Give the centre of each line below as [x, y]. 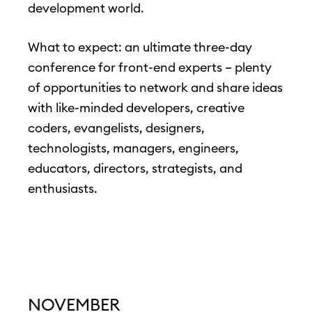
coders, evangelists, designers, [116, 128]
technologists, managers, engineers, [133, 148]
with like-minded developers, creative [136, 108]
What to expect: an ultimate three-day [140, 47]
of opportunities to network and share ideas [155, 88]
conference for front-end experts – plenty [150, 68]
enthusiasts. [63, 189]
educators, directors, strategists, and [135, 169]
